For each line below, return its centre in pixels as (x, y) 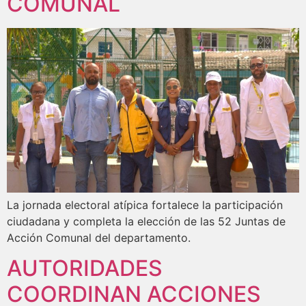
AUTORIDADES (85, 268)
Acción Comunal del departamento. (99, 238)
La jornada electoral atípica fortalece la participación (145, 205)
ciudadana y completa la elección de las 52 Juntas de (146, 222)
